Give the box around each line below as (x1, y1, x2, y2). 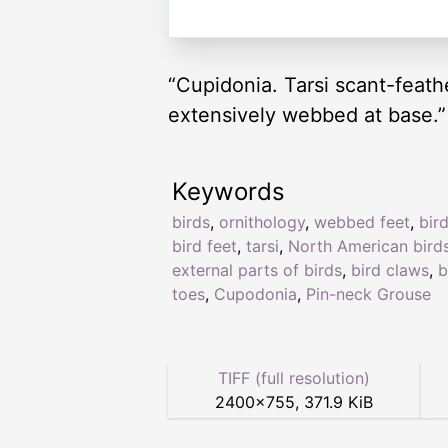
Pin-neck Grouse (306, 284, 431, 305)
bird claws (351, 260, 429, 281)
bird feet (172, 236, 237, 257)
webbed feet (314, 212, 410, 233)
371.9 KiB (304, 392, 373, 413)
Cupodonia (214, 284, 297, 305)
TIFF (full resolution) (218, 368, 370, 389)
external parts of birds (172, 260, 342, 281)
